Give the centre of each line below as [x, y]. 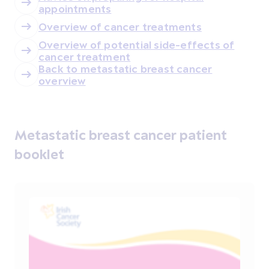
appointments [75, 9]
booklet [39, 154]
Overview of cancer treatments [120, 27]
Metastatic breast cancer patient [121, 135]
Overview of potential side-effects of [137, 45]
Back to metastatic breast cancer [125, 69]
